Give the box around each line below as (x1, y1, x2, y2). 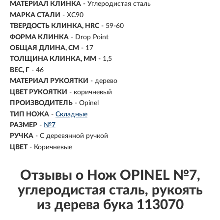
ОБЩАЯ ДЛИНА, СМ (10, 44, 79, 52)
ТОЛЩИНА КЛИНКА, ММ (10, 55, 96, 63)
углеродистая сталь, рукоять (17, 183, 203, 197)
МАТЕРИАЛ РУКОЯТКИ (10, 78, 88, 85)
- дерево (90, 78, 117, 85)
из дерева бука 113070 (36, 197, 184, 212)
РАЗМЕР (10, 122, 37, 129)
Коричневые (34, 143, 72, 151)
